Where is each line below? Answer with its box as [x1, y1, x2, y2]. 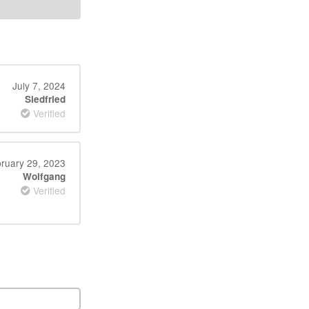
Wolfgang [22, 170, 66, 183]
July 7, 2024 [12, 79, 66, 92]
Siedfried [24, 92, 66, 106]
